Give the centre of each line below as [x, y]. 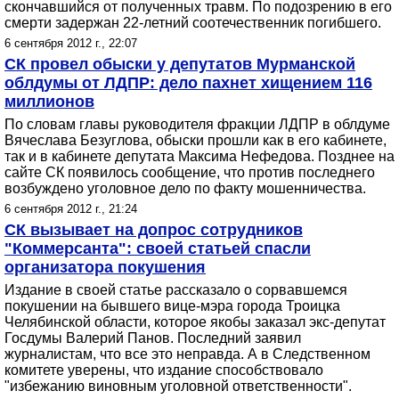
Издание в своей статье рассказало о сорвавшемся [176, 290]
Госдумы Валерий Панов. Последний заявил [153, 338]
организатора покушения [105, 267]
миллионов [49, 102]
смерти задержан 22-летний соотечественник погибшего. [193, 23]
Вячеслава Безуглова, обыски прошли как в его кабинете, [195, 140]
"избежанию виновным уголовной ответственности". [178, 386]
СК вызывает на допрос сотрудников [154, 230]
